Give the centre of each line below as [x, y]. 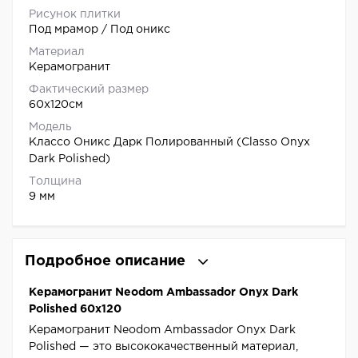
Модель [50, 127]
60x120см [56, 105]
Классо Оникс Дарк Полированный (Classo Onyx [169, 143]
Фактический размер [89, 90]
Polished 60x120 [75, 310]
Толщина [55, 182]
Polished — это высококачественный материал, [163, 347]
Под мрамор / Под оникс [99, 30]
